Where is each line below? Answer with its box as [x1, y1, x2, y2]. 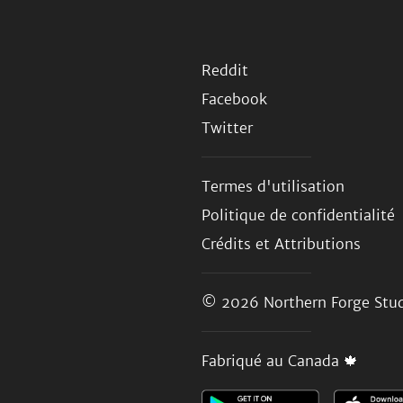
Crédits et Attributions [201, 235, 361, 253]
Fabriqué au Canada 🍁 [201, 352, 358, 370]
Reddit [201, 61, 248, 79]
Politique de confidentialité [201, 206, 395, 224]
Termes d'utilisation [201, 177, 345, 195]
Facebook [201, 90, 267, 108]
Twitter [201, 119, 253, 137]
